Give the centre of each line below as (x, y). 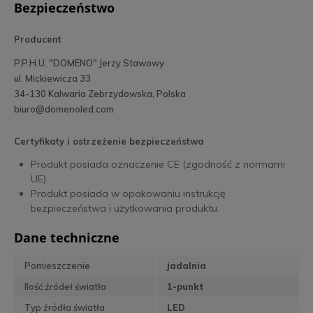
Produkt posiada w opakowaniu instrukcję (128, 194)
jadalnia (187, 266)
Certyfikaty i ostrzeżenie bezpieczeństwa (109, 141)
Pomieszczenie (57, 266)
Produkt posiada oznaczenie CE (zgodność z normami (158, 165)
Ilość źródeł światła (65, 287)
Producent (38, 39)
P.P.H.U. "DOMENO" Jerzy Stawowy (89, 63)
